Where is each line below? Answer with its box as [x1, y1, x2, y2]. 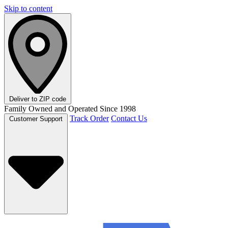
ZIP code [39, 95, 66, 103]
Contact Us [111, 113, 147, 123]
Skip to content [4, 4, 52, 13]
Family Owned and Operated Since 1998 [4, 104, 136, 113]
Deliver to [9, 95, 39, 103]
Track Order [70, 113, 109, 123]
